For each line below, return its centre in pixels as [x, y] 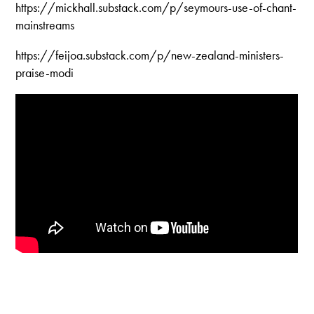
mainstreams [45, 25]
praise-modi [45, 72]
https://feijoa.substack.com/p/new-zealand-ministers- [150, 55]
